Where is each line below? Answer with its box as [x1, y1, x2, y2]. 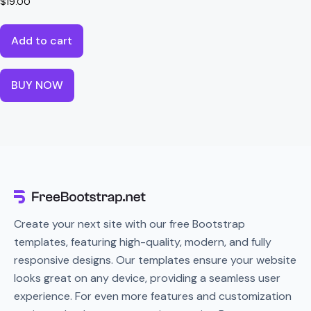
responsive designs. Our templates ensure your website [14, 253, 296, 268]
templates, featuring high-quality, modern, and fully [14, 235, 271, 250]
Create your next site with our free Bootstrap [14, 217, 245, 232]
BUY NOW [11, 77, 63, 92]
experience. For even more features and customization [14, 289, 292, 304]
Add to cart [11, 33, 72, 48]
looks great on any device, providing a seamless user [14, 271, 280, 286]
